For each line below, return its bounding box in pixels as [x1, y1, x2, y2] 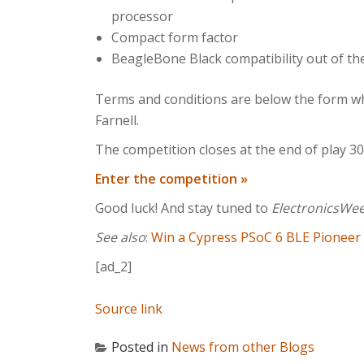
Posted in [111, 338, 171, 356]
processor [111, 7, 173, 25]
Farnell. [95, 111, 139, 129]
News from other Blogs [171, 338, 314, 356]
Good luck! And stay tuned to [95, 199, 271, 217]
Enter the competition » [95, 170, 248, 188]
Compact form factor [111, 28, 238, 46]
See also [95, 228, 145, 246]
